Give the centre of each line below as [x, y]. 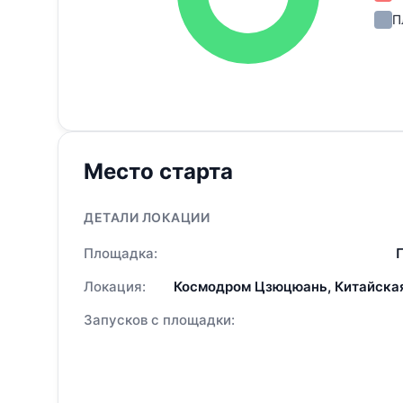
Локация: [115, 286]
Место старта [158, 171]
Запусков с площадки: [159, 319]
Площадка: [121, 253]
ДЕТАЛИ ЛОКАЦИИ [147, 217]
